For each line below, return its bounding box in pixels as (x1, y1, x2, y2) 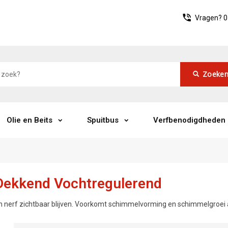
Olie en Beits (7, 116, 52, 125)
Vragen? (195, 14, 223, 22)
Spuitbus (87, 116, 119, 125)
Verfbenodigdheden (153, 116, 225, 125)
